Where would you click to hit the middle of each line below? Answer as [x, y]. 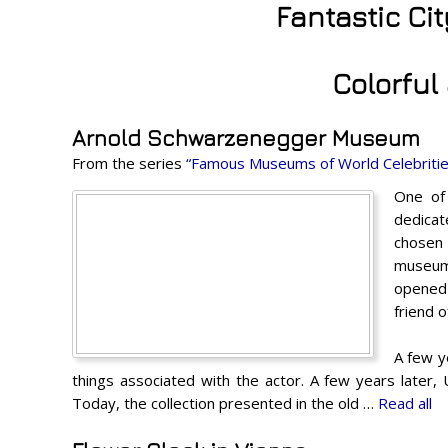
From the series [129, 162]
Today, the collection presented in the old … [225, 402]
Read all [405, 402]
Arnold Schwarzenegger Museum [246, 137]
